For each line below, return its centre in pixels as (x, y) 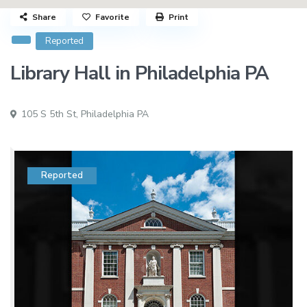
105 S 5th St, (50, 114)
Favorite (113, 17)
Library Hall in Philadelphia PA (140, 74)
